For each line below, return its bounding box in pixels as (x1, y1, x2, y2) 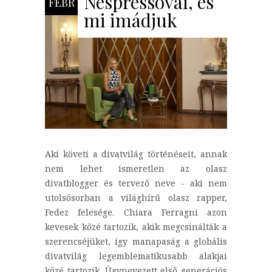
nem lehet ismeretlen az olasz (45, 163, 227, 175)
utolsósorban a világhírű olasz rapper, (45, 192, 227, 204)
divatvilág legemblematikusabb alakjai (45, 250, 227, 262)
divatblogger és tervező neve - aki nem (45, 177, 227, 189)
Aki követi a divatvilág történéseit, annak (45, 148, 227, 160)
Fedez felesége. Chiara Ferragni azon (45, 206, 227, 219)
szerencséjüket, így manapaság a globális (45, 236, 227, 248)
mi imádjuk (84, 7, 177, 32)
